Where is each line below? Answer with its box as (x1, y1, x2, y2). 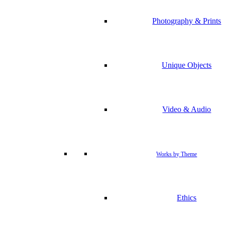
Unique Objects (162, 61, 212, 69)
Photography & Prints (152, 17, 221, 25)
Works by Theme (156, 151, 197, 158)
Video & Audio (162, 105, 211, 114)
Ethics (177, 193, 197, 202)
